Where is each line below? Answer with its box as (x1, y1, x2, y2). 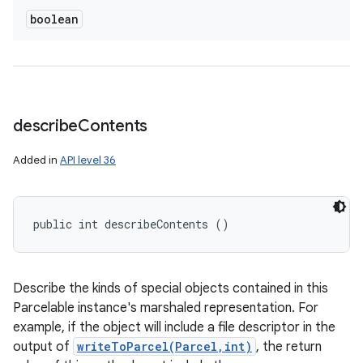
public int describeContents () (33, 216, 229, 232)
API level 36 (60, 153, 116, 167)
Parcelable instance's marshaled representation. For (13, 300, 318, 316)
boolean (30, 11, 79, 27)
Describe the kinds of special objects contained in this (13, 280, 328, 297)
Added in (13, 153, 60, 167)
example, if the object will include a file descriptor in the (13, 319, 335, 335)
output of (13, 339, 73, 355)
